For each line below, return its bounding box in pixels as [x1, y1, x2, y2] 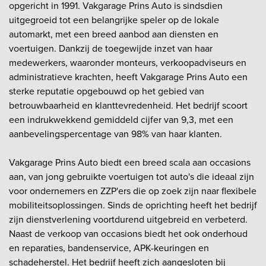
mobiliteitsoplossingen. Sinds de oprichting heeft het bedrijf [9, 198, 257, 212]
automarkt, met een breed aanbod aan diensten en [9, 27, 218, 41]
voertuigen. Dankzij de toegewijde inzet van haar [9, 42, 213, 55]
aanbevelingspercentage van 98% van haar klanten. [9, 127, 222, 141]
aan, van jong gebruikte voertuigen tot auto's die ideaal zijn [9, 170, 254, 183]
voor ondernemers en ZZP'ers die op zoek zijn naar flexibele [9, 184, 256, 198]
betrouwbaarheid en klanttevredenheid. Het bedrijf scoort [9, 99, 248, 112]
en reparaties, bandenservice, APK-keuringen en [9, 241, 209, 255]
